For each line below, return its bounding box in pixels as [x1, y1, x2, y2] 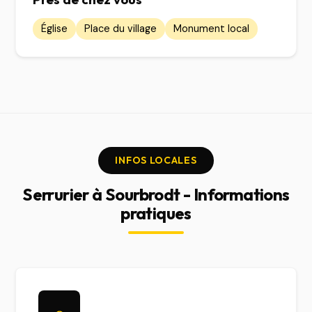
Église [41, 22, 68, 35]
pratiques [120, 203, 192, 224]
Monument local [173, 22, 250, 35]
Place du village [84, 22, 157, 35]
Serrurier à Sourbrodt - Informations [22, 184, 290, 205]
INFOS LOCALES [115, 154, 197, 166]
